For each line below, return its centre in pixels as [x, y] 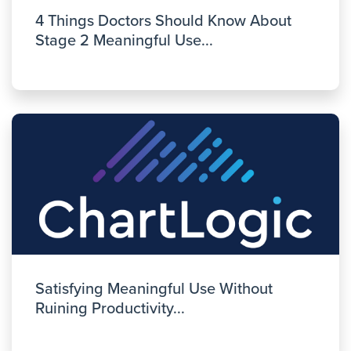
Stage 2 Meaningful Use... [124, 41]
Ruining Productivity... [110, 309]
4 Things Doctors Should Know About [163, 21]
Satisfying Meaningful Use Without [154, 289]
